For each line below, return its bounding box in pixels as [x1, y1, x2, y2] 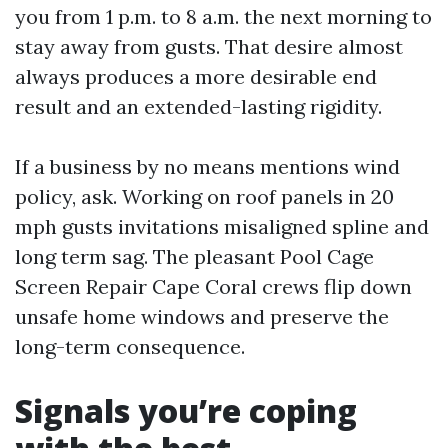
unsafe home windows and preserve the [15, 304, 389, 329]
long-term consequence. [15, 334, 245, 359]
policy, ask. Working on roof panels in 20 [15, 184, 394, 209]
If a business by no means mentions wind [15, 154, 400, 179]
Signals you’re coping [15, 389, 357, 432]
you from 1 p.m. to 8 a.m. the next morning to [15, 4, 432, 29]
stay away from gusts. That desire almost [15, 34, 403, 59]
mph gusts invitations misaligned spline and [15, 214, 429, 239]
